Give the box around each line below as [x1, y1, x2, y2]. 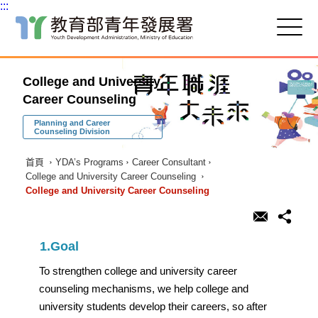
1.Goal [40, 238, 79, 253]
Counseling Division [34, 126, 110, 136]
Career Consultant [131, 156, 206, 168]
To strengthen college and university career [39, 265, 238, 277]
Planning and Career [34, 118, 110, 127]
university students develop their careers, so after [39, 300, 268, 312]
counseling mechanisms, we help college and [39, 283, 249, 295]
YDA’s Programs [55, 156, 124, 168]
